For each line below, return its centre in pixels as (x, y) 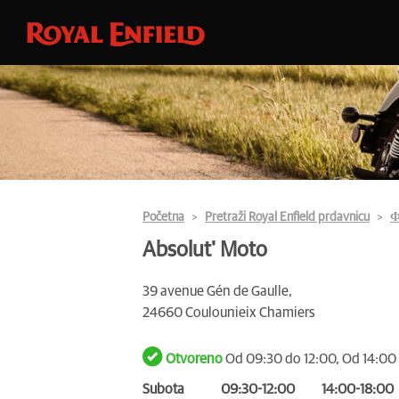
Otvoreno (194, 358)
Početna (163, 217)
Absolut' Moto (205, 250)
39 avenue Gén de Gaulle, (217, 291)
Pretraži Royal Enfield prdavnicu (287, 217)
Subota (163, 389)
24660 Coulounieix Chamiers (229, 312)
